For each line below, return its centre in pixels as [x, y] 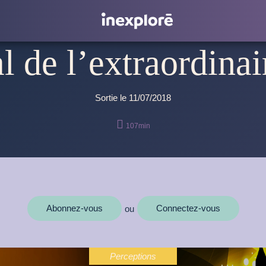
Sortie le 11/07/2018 [133, 98]
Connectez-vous [188, 208]
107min [138, 126]
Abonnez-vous [74, 208]
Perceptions [133, 256]
